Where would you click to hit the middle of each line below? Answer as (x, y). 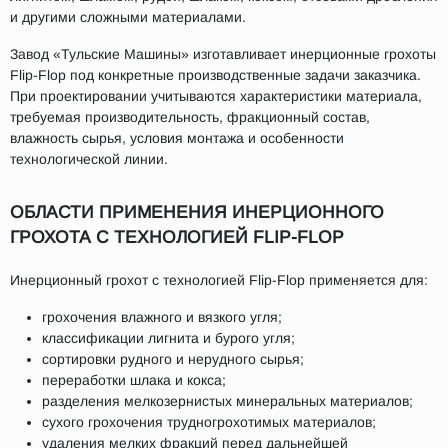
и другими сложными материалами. (128, 17)
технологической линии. (89, 159)
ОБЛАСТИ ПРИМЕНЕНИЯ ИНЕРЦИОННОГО (197, 212)
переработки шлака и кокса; (134, 380)
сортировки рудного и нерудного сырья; (173, 359)
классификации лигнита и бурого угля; (168, 338)
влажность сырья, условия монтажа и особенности (177, 138)
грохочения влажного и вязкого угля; (162, 317)
